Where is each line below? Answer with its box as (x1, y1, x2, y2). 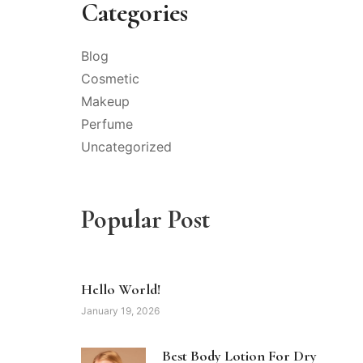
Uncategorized (81, 138, 172, 155)
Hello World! (81, 280, 160, 298)
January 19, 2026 (81, 304, 160, 317)
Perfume (81, 115, 133, 132)
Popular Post (81, 203, 210, 235)
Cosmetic (81, 70, 139, 87)
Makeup (81, 92, 130, 109)
